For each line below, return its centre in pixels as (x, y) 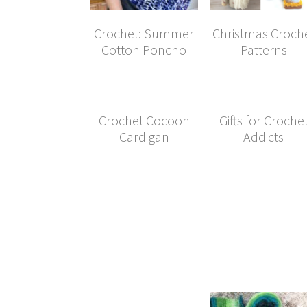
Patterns (263, 49)
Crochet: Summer (144, 33)
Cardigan (144, 136)
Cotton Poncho (144, 49)
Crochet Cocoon (144, 120)
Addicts (264, 136)
